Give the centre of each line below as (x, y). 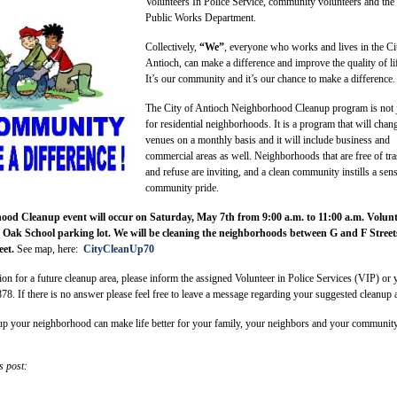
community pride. (182, 187)
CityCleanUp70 (119, 249)
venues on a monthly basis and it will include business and (268, 140)
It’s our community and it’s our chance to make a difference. (270, 78)
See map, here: (47, 249)
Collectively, (172, 47)
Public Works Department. (201, 17)
